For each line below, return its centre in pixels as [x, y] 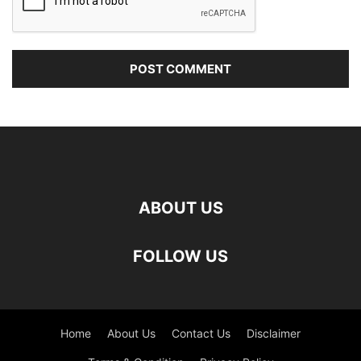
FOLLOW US [180, 256]
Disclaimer [274, 333]
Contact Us [201, 333]
